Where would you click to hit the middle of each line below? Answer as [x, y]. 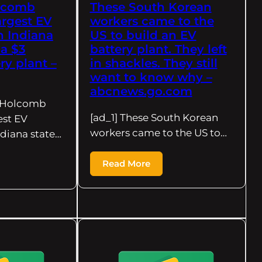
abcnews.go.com [141, 91]
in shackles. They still [154, 63]
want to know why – [151, 77]
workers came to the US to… [158, 132]
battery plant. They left [158, 49]
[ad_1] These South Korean [154, 117]
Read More [126, 163]
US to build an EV [143, 35]
